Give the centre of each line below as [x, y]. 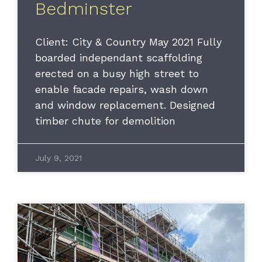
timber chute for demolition [105, 120]
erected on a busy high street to [117, 73]
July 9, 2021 [58, 158]
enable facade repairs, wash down [122, 89]
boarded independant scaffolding [119, 57]
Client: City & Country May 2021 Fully [128, 42]
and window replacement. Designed [125, 105]
